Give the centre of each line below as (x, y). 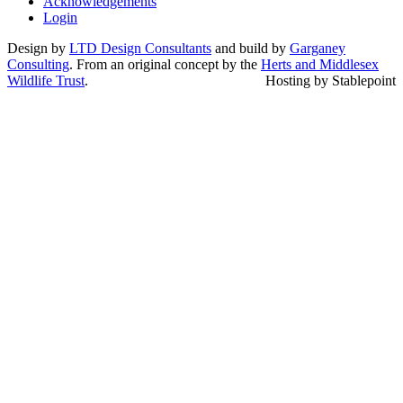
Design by (38, 48)
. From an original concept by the (165, 64)
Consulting (38, 64)
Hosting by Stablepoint (331, 80)
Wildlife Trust (46, 80)
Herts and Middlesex (320, 64)
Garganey (318, 48)
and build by (251, 48)
